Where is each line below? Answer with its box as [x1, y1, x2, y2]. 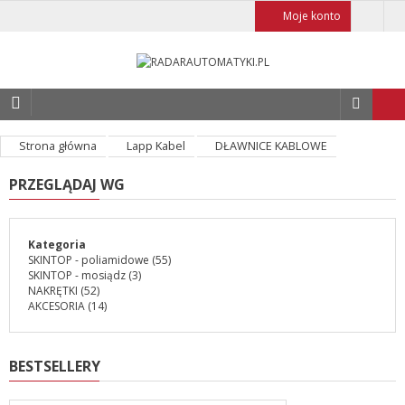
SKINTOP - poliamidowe [28, 252, 149, 268]
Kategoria [28, 237, 86, 253]
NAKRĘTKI [28, 283, 78, 299]
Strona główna [19, 138, 97, 155]
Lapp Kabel [127, 138, 185, 155]
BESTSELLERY [9, 356, 100, 377]
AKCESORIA [28, 298, 85, 315]
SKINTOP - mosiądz [28, 268, 126, 284]
